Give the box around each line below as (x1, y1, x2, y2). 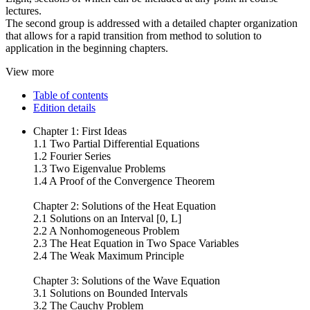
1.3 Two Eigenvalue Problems (33, 162, 165, 174)
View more (6, 65, 54, 77)
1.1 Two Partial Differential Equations (33, 137, 199, 149)
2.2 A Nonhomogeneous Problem (33, 224, 179, 237)
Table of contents (33, 89, 108, 101)
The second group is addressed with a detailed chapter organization (6, 17, 298, 29)
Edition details (33, 101, 95, 113)
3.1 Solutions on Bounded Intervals (33, 286, 188, 299)
